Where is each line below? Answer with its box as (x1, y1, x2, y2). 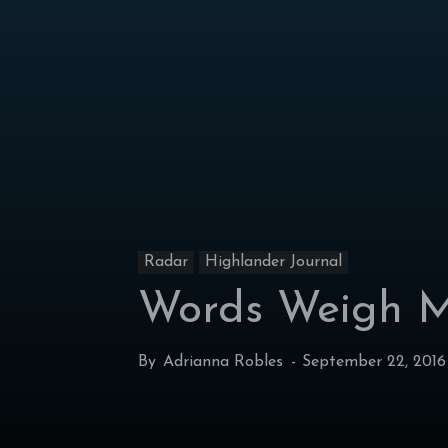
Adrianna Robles (163, 354, 283, 371)
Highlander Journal (205, 254, 342, 271)
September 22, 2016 (302, 354, 446, 371)
